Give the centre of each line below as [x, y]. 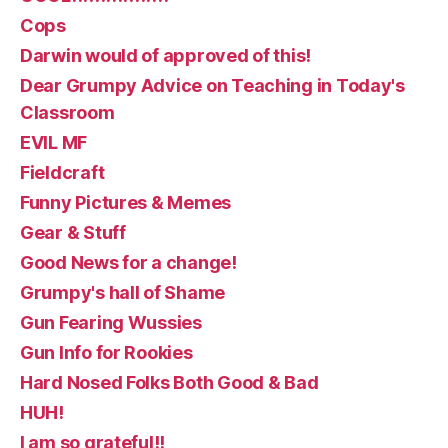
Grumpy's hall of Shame [123, 292]
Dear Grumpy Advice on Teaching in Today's [212, 85]
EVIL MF [54, 142]
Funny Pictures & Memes [126, 202]
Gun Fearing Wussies [111, 322]
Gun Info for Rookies [106, 352]
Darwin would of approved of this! [166, 55]
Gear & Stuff [73, 232]
